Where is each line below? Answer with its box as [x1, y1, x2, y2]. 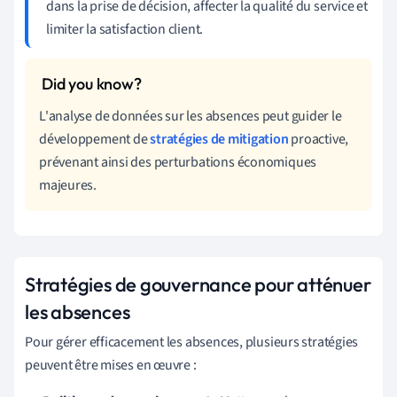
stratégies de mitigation [150, 128, 289, 149]
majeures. [39, 175, 97, 195]
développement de [39, 128, 151, 149]
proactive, [288, 128, 349, 149]
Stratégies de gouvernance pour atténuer [25, 271, 371, 297]
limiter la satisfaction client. [46, 19, 204, 39]
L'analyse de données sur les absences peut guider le [39, 105, 342, 126]
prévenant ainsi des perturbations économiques [39, 152, 317, 172]
